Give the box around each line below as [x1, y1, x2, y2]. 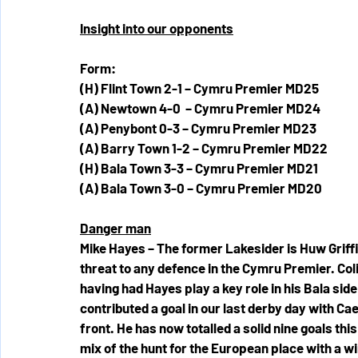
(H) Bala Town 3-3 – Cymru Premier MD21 [80, 160, 318, 176]
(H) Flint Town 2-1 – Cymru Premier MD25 [80, 80, 319, 96]
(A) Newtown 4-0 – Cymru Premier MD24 [80, 100, 320, 116]
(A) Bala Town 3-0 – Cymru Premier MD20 [80, 180, 322, 196]
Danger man [80, 220, 151, 236]
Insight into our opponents [80, 20, 233, 36]
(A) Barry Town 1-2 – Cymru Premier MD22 [80, 140, 328, 156]
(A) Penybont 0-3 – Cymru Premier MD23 [80, 120, 316, 136]
